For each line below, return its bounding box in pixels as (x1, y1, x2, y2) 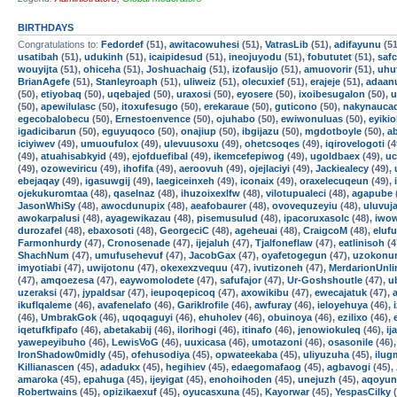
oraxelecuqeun (300, 175, 369, 186)
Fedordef (101, 39, 144, 50)
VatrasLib (265, 39, 308, 50)
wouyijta (18, 64, 58, 74)
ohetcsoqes (245, 138, 300, 149)
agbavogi (327, 362, 370, 372)
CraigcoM (303, 225, 347, 236)
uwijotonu (87, 262, 135, 273)
